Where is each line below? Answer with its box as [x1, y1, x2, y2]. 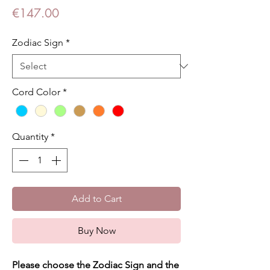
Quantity [12, 130, 48, 142]
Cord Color [12, 86, 60, 98]
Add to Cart [71, 192, 122, 204]
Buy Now [77, 224, 116, 236]
